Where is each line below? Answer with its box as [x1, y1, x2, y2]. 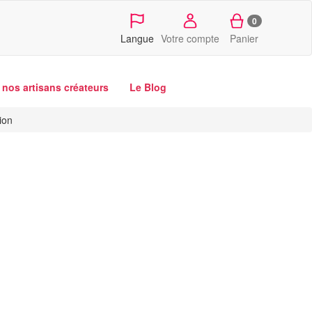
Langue [120, 31, 154, 45]
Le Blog [130, 80, 166, 94]
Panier [229, 31, 258, 45]
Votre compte [160, 31, 219, 45]
